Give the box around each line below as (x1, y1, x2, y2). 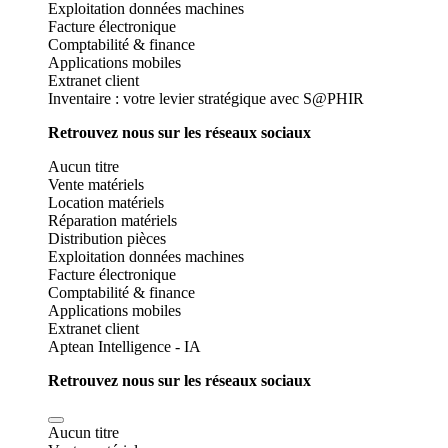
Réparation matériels (48, 212, 177, 229)
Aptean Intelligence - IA (48, 338, 201, 355)
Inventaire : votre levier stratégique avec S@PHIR (48, 90, 364, 107)
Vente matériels (48, 176, 144, 193)
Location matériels (48, 194, 164, 211)
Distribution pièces (48, 230, 166, 247)
